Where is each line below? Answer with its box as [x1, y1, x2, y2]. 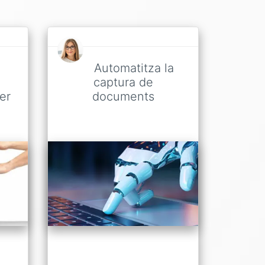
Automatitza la [93, 61, 174, 75]
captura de [93, 75, 153, 89]
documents [92, 89, 154, 104]
